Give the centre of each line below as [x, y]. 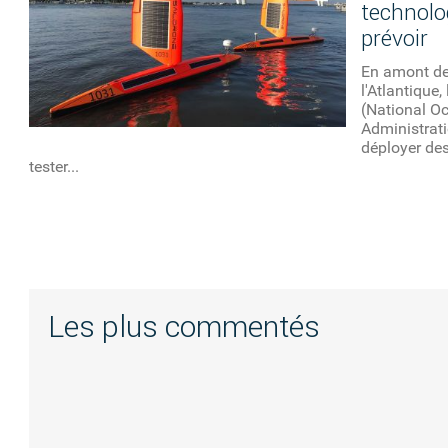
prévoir [394, 39]
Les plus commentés [184, 327]
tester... [54, 167]
